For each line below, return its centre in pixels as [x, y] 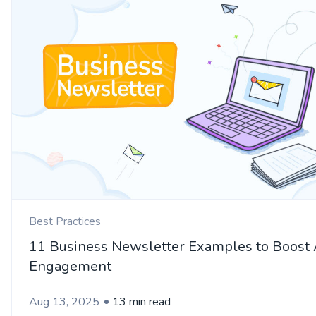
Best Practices [65, 222]
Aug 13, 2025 [64, 302]
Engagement [70, 267]
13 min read [141, 302]
